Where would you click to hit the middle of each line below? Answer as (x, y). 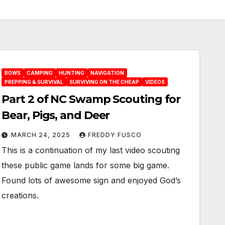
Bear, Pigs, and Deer (56, 115)
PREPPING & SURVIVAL (34, 82)
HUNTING (72, 73)
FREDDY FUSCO (115, 135)
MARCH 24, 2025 (42, 135)
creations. (20, 195)
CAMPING (40, 73)
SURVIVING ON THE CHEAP (104, 82)
